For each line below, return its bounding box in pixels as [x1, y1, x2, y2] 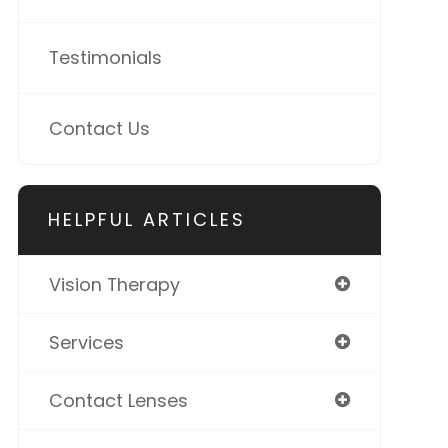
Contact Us [48, 116, 150, 142]
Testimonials [48, 45, 162, 71]
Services [48, 330, 124, 356]
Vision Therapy [48, 272, 180, 298]
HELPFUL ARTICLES [47, 207, 246, 233]
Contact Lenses [48, 388, 188, 414]
